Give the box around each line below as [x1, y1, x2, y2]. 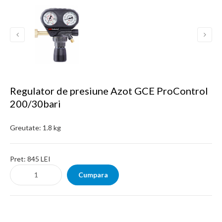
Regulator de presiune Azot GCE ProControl [10, 84, 208, 97]
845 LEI [27, 154, 51, 163]
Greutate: [10, 123, 41, 132]
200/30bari [10, 97, 61, 110]
